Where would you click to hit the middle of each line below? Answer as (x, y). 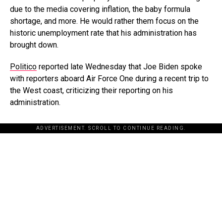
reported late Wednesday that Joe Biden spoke (119, 66)
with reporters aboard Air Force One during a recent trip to (109, 78)
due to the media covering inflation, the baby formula (100, 9)
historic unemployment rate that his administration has (103, 33)
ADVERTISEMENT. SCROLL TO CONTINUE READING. (111, 128)
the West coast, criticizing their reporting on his (91, 90)
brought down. (34, 45)
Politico (23, 66)
